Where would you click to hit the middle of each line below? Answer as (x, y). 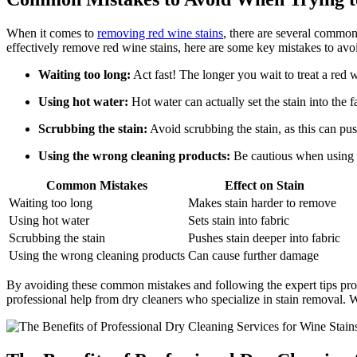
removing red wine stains (160, 33)
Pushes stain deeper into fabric (264, 237)
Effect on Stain (264, 185)
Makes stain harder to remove (262, 202)
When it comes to (52, 33)
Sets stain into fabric (239, 220)
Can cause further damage (253, 255)
